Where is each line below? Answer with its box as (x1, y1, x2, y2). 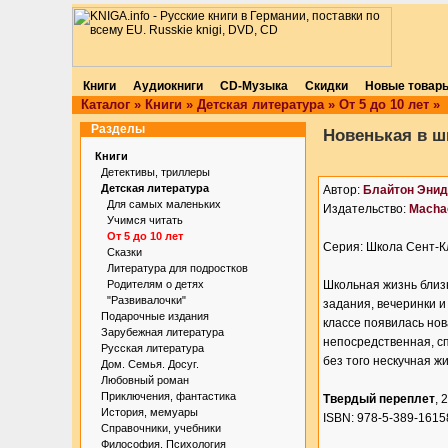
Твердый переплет (323, 392, 435, 406)
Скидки (304, 79, 348, 93)
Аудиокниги (132, 79, 203, 93)
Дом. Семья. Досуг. (101, 358, 199, 370)
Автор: (323, 183, 363, 197)
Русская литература (101, 342, 204, 354)
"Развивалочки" (107, 294, 186, 306)
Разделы (91, 122, 145, 136)
